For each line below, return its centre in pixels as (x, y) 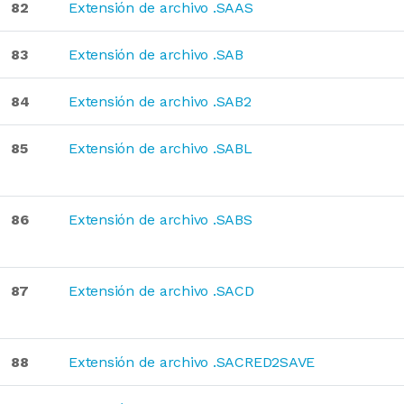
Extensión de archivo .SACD (161, 291)
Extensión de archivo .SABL (161, 148)
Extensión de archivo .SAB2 (160, 101)
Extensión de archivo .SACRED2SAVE (192, 362)
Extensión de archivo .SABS (161, 220)
